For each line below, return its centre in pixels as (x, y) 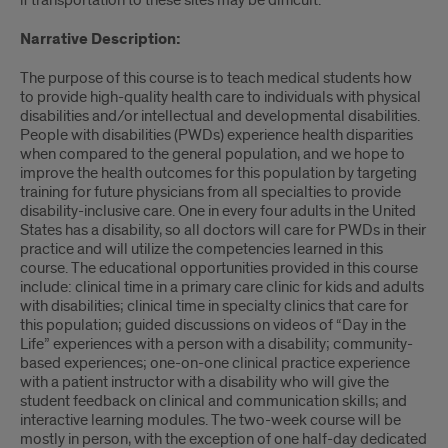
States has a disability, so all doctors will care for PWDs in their (223, 230)
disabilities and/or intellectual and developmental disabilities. (220, 116)
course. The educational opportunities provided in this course (219, 268)
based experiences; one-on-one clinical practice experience (215, 363)
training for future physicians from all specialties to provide (210, 192)
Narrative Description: (100, 39)
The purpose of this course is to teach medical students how (216, 78)
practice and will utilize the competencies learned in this (201, 249)
